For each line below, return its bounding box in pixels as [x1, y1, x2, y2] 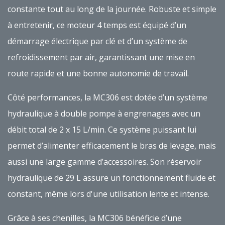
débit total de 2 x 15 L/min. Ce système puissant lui [8, 124, 196, 136]
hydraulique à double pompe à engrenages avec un [8, 108, 200, 120]
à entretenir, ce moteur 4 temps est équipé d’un [8, 20, 186, 31]
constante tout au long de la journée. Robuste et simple [8, 4, 216, 15]
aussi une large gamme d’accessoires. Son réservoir [8, 156, 201, 168]
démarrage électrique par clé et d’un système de [8, 36, 187, 47]
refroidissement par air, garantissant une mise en [8, 52, 195, 63]
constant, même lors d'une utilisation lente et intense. [8, 188, 209, 200]
